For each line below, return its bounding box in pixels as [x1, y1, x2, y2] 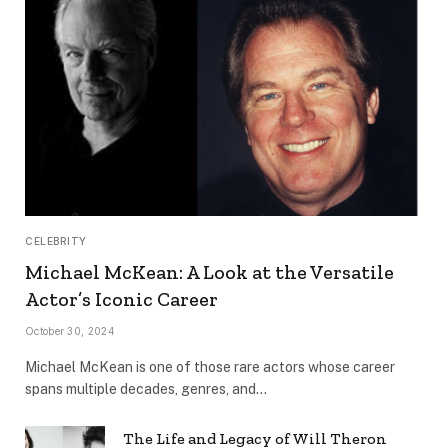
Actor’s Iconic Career [25, 287, 218, 312]
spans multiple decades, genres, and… [25, 381, 267, 398]
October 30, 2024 [25, 325, 115, 338]
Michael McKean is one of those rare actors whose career [25, 359, 395, 376]
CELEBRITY [25, 235, 87, 248]
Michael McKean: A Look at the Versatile [25, 260, 394, 285]
